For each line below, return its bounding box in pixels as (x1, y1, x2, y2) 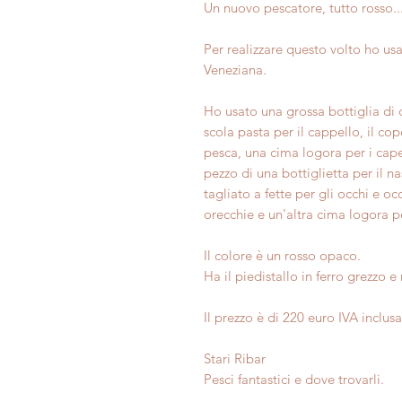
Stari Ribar (204, 350, 266, 367)
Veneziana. (204, 61, 267, 78)
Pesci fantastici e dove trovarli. (204, 371, 384, 388)
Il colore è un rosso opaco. (204, 247, 361, 264)
